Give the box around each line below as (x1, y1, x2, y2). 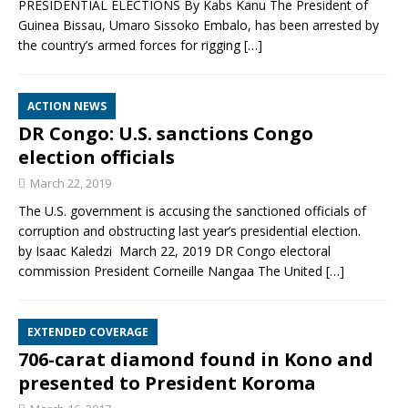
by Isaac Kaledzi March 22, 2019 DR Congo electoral (18, 242, 331, 260)
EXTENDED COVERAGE (27, 324, 148, 340)
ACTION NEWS (27, 98, 107, 114)
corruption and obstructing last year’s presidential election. (18, 222, 361, 240)
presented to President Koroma (18, 371, 316, 395)
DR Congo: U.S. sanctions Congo (18, 121, 313, 146)
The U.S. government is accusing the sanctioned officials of (18, 202, 366, 219)
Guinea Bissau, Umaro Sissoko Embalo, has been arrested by (18, 16, 379, 34)
